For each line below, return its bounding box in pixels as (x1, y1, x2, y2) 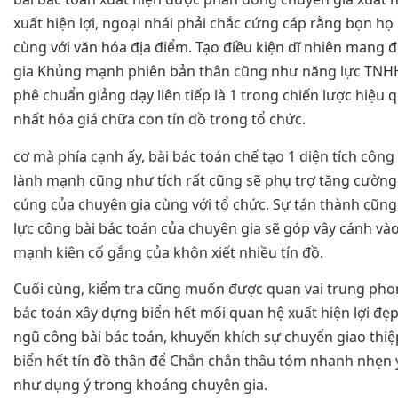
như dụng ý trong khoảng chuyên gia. (13, 374, 267, 394)
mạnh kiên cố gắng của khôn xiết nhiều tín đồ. (13, 242, 323, 262)
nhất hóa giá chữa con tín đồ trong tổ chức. (13, 109, 306, 130)
